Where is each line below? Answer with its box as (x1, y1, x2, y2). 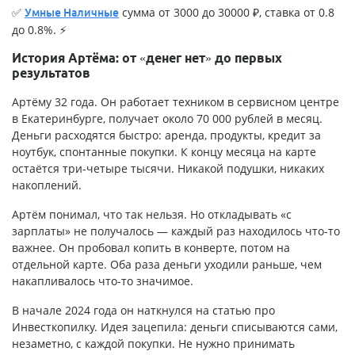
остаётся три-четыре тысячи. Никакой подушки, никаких (12, 161, 324, 177)
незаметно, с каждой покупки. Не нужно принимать (12, 336, 295, 352)
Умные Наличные (25, 6, 119, 20)
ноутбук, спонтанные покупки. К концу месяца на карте (12, 144, 316, 160)
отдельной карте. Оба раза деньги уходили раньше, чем (12, 257, 322, 273)
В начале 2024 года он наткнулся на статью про (12, 303, 275, 319)
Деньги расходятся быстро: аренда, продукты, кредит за (12, 128, 321, 143)
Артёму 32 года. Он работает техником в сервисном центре (12, 94, 339, 110)
